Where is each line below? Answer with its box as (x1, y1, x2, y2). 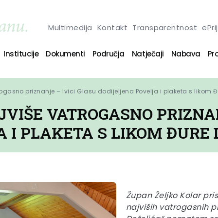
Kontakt (97, 22, 128, 33)
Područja (92, 48, 125, 59)
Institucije (3, 48, 39, 59)
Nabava (171, 48, 200, 59)
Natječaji (131, 48, 164, 59)
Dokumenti (46, 48, 85, 59)
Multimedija (48, 22, 92, 33)
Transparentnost (132, 22, 198, 33)
